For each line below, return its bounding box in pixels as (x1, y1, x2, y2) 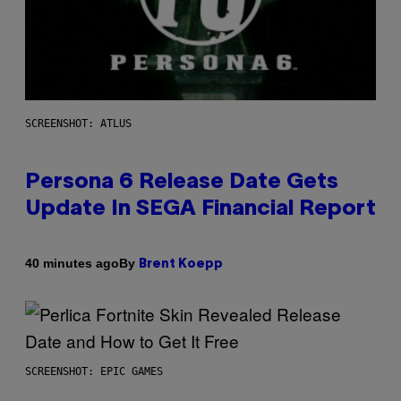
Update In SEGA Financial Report (25, 199, 376, 219)
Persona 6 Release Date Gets (25, 172, 338, 192)
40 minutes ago (25, 256, 119, 271)
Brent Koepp (139, 258, 223, 270)
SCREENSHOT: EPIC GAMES (25, 364, 163, 378)
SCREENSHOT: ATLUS (25, 116, 132, 130)
